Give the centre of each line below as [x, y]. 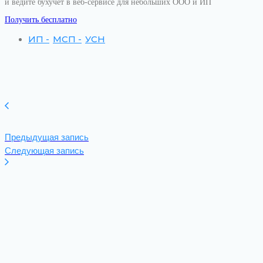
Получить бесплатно [41, 19]
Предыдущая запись [47, 137]
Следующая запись [44, 150]
